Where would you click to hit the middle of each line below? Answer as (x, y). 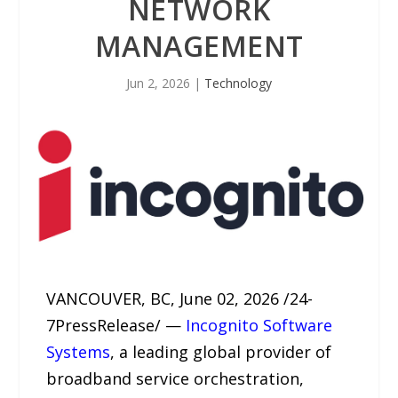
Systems (79, 351)
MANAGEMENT (199, 46)
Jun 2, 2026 (158, 83)
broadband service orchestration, (175, 378)
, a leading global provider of (221, 351)
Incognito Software (259, 325)
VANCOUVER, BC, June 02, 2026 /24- (180, 298)
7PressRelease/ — (116, 325)
